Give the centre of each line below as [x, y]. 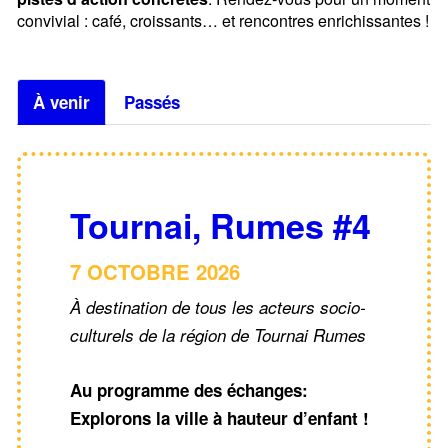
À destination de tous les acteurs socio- [218, 307]
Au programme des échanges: [189, 390]
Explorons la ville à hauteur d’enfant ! [219, 418]
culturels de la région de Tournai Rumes [218, 335]
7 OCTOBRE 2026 [155, 271]
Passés [152, 102]
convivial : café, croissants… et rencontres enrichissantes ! [223, 20]
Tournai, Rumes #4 [220, 225]
